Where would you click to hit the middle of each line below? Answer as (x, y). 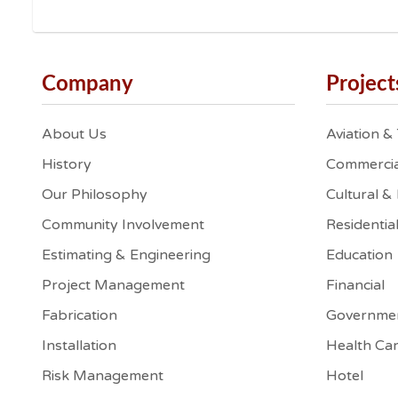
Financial (355, 285)
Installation (79, 346)
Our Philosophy (95, 195)
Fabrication (80, 315)
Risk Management (103, 376)
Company (88, 84)
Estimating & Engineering (126, 255)
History (67, 164)
